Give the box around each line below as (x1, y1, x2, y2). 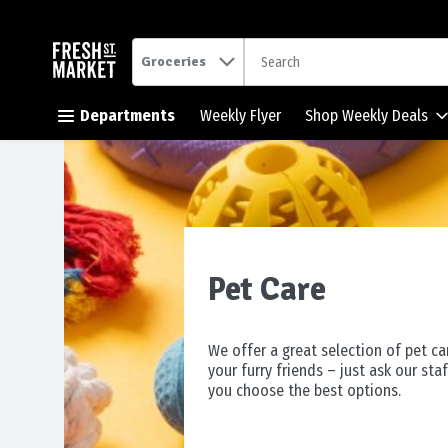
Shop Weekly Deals (305, 106, 428, 125)
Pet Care (208, 270, 326, 309)
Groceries (141, 53, 206, 70)
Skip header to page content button (9, 62, 212, 78)
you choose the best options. (208, 381, 401, 401)
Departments (80, 106, 175, 125)
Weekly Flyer (200, 106, 281, 125)
